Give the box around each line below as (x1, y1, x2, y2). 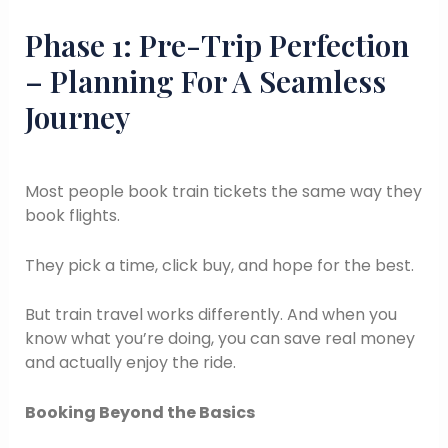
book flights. (24, 204, 120, 228)
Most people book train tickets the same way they (24, 180, 422, 204)
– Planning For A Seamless (24, 61, 386, 102)
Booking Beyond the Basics (24, 400, 255, 424)
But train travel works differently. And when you (24, 303, 397, 327)
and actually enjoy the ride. (24, 351, 236, 375)
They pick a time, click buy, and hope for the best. (24, 253, 414, 277)
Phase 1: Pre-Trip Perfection (24, 25, 409, 66)
